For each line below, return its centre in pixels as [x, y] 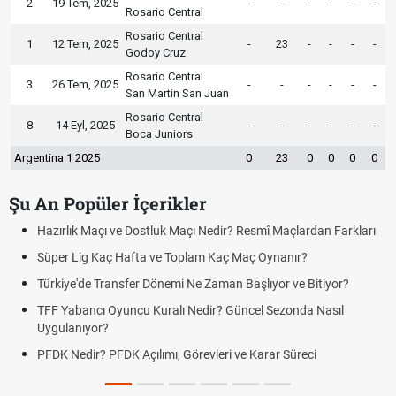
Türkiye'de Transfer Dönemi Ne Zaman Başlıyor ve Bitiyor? [193, 283]
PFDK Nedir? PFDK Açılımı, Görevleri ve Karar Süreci [177, 354]
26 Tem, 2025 [85, 84]
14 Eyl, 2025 [85, 125]
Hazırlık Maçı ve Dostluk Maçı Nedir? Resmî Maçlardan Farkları [206, 230]
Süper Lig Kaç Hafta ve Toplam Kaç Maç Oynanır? [172, 257]
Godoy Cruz [156, 52]
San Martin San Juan [177, 93]
